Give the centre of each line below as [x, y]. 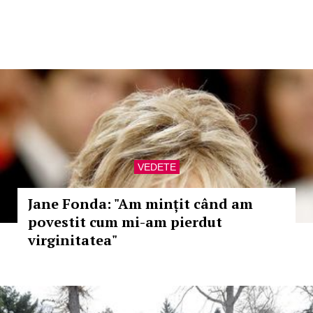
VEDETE [156, 167]
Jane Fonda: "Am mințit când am [140, 204]
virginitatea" [73, 240]
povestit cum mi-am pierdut [125, 222]
